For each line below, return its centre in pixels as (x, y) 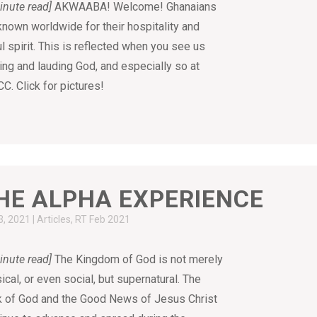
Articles (54, 219)
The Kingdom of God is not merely (138, 259)
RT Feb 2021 (103, 219)
